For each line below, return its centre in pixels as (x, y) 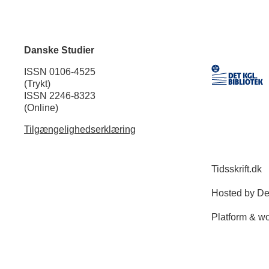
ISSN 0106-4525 (59, 71)
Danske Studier (59, 50)
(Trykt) (37, 83)
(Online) (41, 107)
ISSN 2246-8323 (59, 95)
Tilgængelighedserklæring (80, 129)
